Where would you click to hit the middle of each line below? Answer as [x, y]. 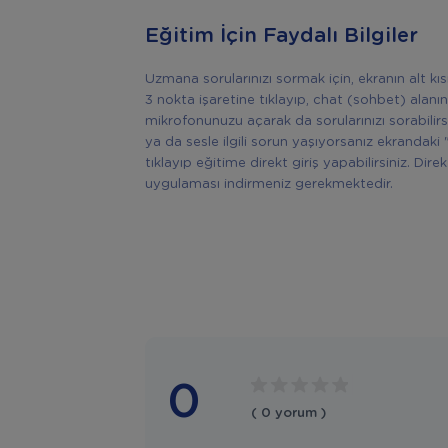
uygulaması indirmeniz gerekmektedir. [268, 185]
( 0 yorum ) [289, 413]
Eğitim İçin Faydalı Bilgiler [281, 35]
